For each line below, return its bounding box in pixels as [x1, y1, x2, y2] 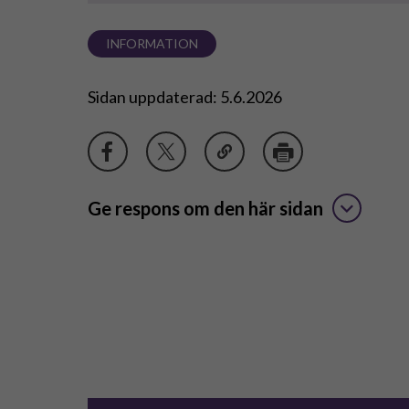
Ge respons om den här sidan [88, 196, 323, 219]
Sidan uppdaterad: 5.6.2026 [88, 86, 282, 107]
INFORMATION [106, 35, 199, 51]
